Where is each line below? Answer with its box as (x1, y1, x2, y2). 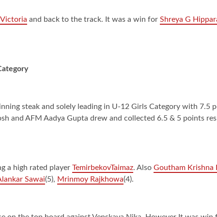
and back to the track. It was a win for (27, 15, 160, 23)
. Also (133, 163, 154, 171)
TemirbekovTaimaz (72, 163, 133, 171)
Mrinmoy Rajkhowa (57, 175, 124, 183)
